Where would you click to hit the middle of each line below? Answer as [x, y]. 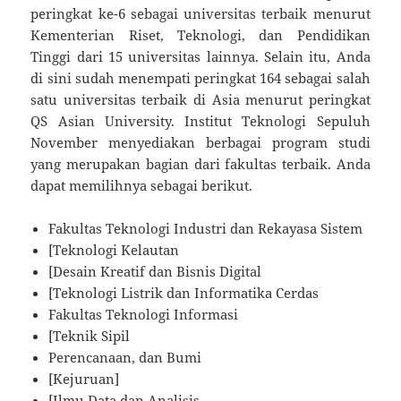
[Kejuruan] [84, 378]
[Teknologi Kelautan [114, 249]
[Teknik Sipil [90, 335]
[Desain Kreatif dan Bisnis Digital [155, 271]
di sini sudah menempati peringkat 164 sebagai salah [200, 77]
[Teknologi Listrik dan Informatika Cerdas [184, 292]
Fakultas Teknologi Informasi [144, 314]
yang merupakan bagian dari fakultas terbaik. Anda [200, 163]
